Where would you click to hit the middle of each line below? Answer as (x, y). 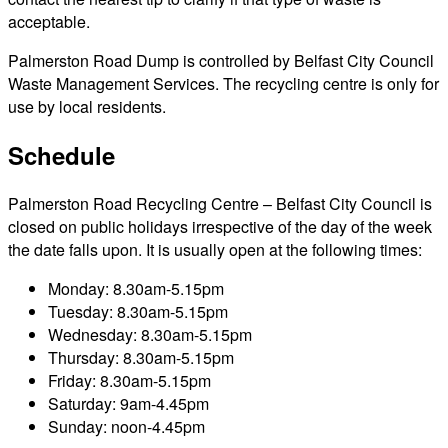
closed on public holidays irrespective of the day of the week (220, 226)
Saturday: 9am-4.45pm (128, 403)
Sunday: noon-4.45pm (126, 426)
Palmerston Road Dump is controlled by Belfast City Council (221, 60)
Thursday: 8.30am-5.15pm (141, 357)
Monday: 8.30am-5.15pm (136, 288)
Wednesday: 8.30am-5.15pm (150, 334)
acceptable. (49, 21)
